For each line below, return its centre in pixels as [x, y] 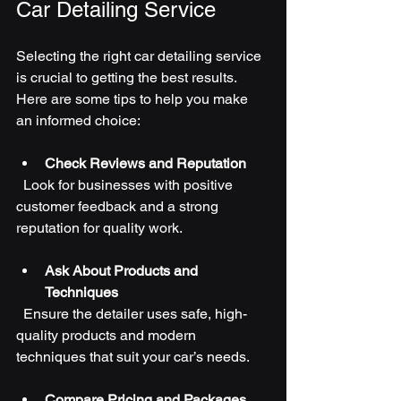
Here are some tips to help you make [134, 98]
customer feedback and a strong [119, 206]
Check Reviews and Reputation [145, 163]
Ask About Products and [123, 270]
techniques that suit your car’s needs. [133, 356]
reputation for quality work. [99, 227]
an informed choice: [78, 120]
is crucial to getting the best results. [128, 77]
